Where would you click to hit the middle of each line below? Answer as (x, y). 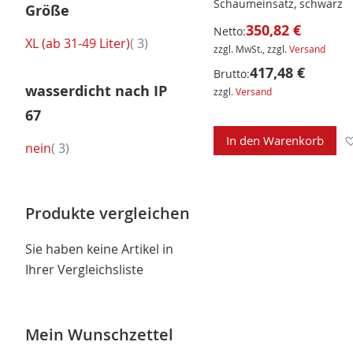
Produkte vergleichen (108, 214)
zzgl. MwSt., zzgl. (251, 49)
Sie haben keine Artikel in (99, 249)
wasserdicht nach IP (96, 91)
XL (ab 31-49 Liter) (78, 43)
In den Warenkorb (275, 141)
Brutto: (231, 74)
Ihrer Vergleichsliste (84, 270)
